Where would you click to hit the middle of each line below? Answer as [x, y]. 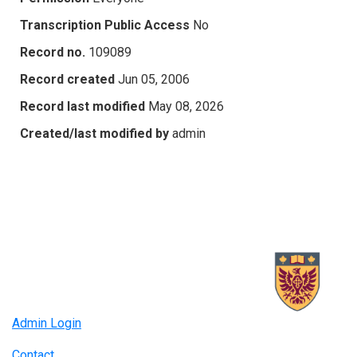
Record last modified [82, 106]
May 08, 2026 [186, 106]
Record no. [53, 52]
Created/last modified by [94, 133]
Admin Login [47, 324]
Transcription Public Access [105, 25]
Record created [67, 79]
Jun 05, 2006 [154, 79]
